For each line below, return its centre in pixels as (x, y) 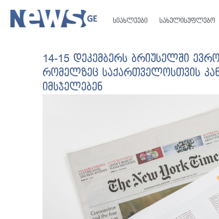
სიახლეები (130, 21)
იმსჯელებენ (73, 87)
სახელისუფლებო (187, 21)
